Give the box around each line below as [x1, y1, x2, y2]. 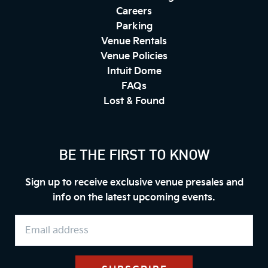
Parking [115, 21, 153, 33]
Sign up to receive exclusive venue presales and [25, 177, 243, 189]
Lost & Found [103, 96, 165, 108]
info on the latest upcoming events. [53, 192, 215, 204]
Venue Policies [100, 51, 167, 63]
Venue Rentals [101, 36, 167, 48]
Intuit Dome [106, 66, 162, 78]
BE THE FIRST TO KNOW [59, 150, 209, 163]
